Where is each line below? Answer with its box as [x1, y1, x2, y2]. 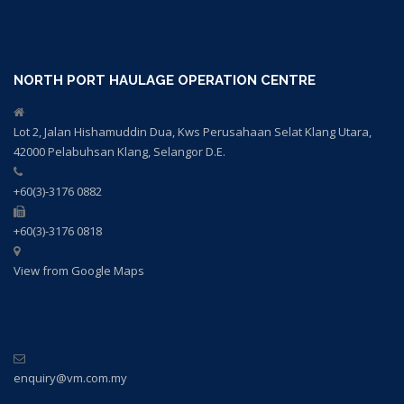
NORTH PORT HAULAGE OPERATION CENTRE [14, 72, 316, 89]
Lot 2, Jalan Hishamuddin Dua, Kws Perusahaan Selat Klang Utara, [14, 124, 372, 141]
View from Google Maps [14, 262, 144, 280]
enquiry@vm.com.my [14, 370, 127, 387]
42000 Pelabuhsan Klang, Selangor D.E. [14, 143, 225, 161]
